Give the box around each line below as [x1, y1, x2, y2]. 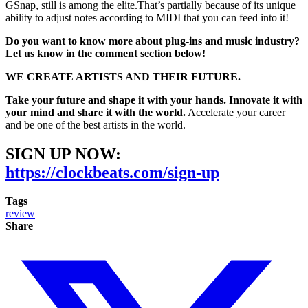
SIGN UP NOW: [5, 144, 121, 163]
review [5, 208, 35, 220]
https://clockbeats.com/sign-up [5, 163, 219, 181]
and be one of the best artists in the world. [5, 118, 186, 131]
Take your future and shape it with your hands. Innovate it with [5, 93, 302, 106]
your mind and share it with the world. [5, 106, 186, 118]
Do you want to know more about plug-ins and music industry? [5, 34, 300, 47]
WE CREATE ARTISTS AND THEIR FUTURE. [5, 70, 241, 82]
